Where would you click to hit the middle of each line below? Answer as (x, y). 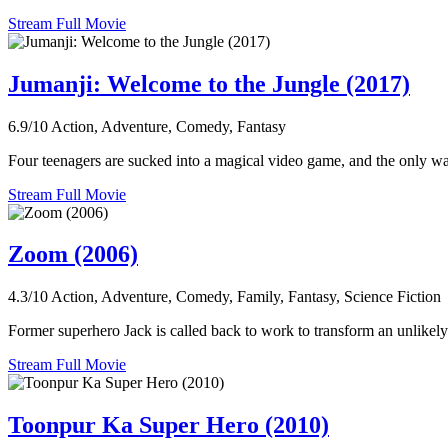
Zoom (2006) (73, 254)
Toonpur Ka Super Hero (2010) (168, 425)
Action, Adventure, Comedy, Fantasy (168, 126)
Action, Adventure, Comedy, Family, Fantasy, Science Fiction (246, 297)
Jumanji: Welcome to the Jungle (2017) (209, 83)
